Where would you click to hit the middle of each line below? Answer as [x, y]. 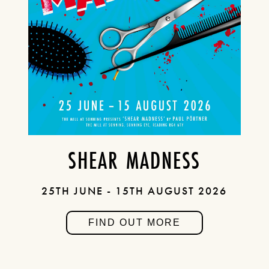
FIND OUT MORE [134, 222]
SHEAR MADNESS [134, 160]
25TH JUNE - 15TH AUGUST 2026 [134, 191]
